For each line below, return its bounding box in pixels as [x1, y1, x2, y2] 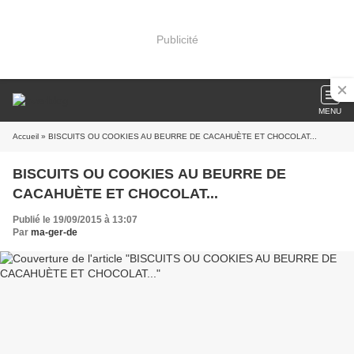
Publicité [156, 32, 198, 46]
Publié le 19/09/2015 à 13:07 [13, 214, 137, 225]
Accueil [13, 132, 39, 141]
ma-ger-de [31, 227, 77, 238]
